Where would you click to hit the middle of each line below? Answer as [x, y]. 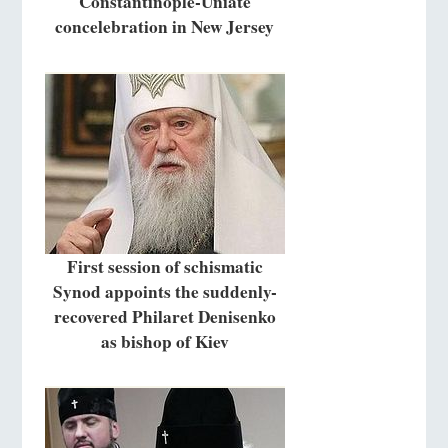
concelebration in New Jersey [165, 26]
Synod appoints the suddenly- [164, 291]
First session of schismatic [164, 266]
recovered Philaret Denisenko [164, 316]
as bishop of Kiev [164, 341]
